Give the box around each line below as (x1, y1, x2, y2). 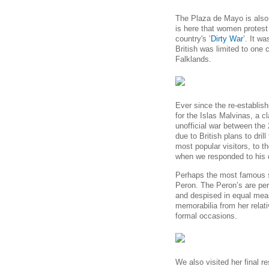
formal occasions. (175, 211, 237, 220)
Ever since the (175, 101, 226, 110)
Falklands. (175, 55, 211, 64)
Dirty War (211, 34, 243, 44)
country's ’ (175, 34, 211, 44)
